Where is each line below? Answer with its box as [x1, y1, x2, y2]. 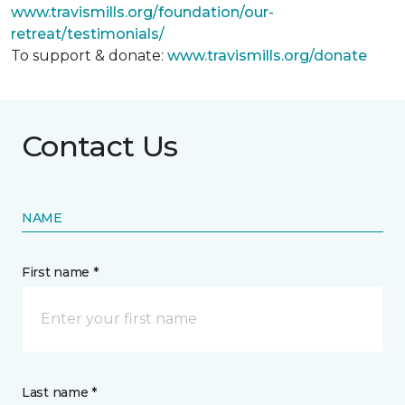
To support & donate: [11, 47, 167, 64]
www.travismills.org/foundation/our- [11, 4, 274, 21]
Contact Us [22, 128, 178, 164]
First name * [22, 264, 99, 280]
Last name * [22, 384, 97, 400]
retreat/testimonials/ [11, 25, 165, 42]
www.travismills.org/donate [167, 47, 367, 64]
